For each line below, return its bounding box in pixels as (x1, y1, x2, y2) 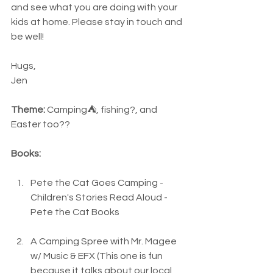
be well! (11, 32, 46, 41)
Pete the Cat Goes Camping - (30, 178, 165, 188)
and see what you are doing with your (11, 2, 179, 12)
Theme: (11, 105, 45, 115)
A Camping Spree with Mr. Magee (30, 236, 179, 246)
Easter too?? (11, 119, 70, 129)
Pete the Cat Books (30, 207, 119, 217)
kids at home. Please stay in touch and (11, 17, 184, 27)
